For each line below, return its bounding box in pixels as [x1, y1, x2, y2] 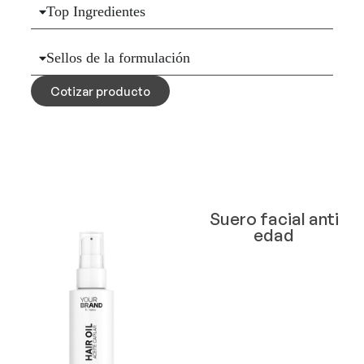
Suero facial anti [209, 208, 339, 230]
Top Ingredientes [46, 3, 146, 20]
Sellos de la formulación [46, 50, 191, 67]
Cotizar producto [50, 84, 150, 99]
